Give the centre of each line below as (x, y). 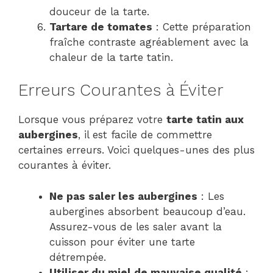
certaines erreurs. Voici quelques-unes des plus (136, 150)
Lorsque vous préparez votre (92, 120)
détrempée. (78, 257)
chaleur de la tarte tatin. (111, 57)
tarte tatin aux (205, 120)
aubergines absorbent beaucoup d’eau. (147, 211)
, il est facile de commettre (145, 135)
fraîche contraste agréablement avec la (149, 42)
